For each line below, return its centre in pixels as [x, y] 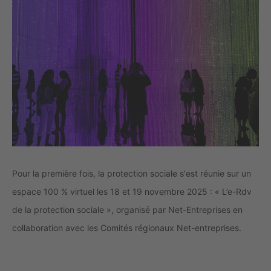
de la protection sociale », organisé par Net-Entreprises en [127, 210]
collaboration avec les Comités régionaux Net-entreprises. [127, 228]
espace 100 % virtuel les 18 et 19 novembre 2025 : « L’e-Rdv [132, 192]
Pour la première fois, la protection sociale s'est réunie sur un [132, 174]
